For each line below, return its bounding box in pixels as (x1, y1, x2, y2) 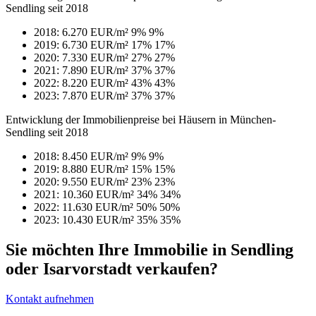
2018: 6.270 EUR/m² (34, 25, 128, 38)
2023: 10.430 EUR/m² (34, 213, 134, 226)
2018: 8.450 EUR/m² (34, 150, 128, 162)
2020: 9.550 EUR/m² (34, 175, 128, 188)
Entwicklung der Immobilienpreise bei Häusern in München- (6, 113, 276, 126)
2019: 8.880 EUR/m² (34, 162, 128, 175)
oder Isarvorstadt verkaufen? (6, 259, 218, 278)
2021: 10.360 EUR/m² (34, 188, 134, 200)
